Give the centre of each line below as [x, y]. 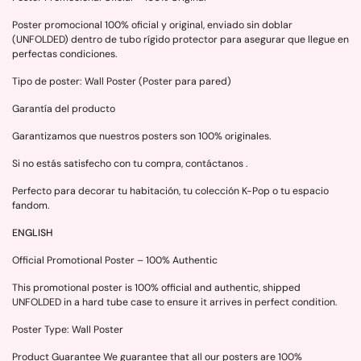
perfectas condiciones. [66, 54]
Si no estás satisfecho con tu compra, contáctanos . [130, 164]
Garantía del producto [64, 109]
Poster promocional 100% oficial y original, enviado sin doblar [152, 25]
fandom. [32, 206]
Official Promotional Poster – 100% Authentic [115, 261]
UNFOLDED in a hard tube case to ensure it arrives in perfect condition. [176, 303]
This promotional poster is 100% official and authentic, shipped [156, 288]
